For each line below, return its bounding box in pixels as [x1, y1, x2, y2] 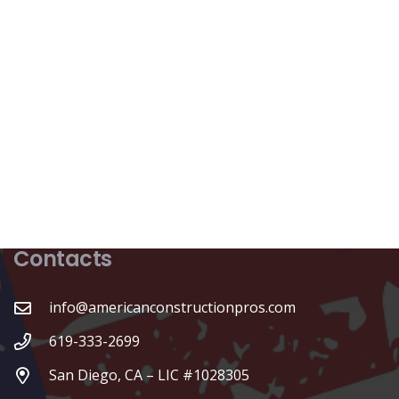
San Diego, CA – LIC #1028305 [48, 365, 249, 386]
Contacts [12, 244, 112, 274]
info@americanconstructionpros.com [48, 297, 296, 318]
